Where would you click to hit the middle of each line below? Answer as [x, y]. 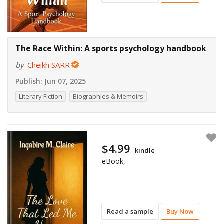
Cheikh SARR [49, 65]
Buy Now [180, 211]
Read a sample [130, 211]
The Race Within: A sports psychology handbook [111, 49]
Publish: [29, 81]
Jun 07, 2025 [64, 81]
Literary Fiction [41, 97]
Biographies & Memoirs [108, 97]
